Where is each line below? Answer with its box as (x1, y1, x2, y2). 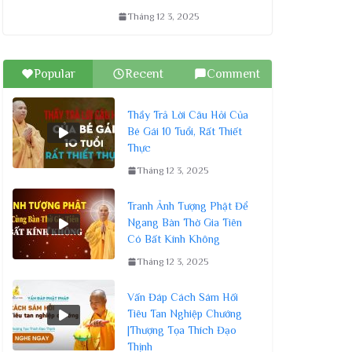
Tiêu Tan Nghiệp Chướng (127, 306, 242, 320)
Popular (33, 66, 75, 81)
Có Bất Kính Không (127, 232, 220, 245)
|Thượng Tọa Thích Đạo (127, 323, 236, 336)
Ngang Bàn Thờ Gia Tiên (127, 215, 242, 229)
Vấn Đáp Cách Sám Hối (127, 290, 238, 303)
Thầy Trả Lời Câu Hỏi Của (127, 108, 248, 121)
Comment (207, 66, 260, 81)
